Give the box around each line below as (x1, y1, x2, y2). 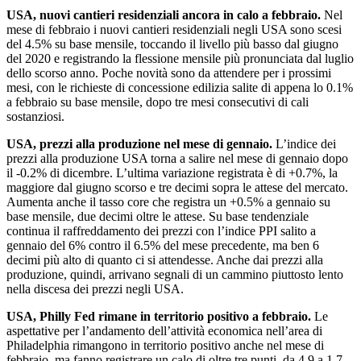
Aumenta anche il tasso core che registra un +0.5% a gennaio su (6, 195, 330, 210)
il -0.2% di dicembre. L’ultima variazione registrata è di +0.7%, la (6, 166, 338, 180)
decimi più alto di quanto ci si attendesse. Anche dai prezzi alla (6, 253, 323, 268)
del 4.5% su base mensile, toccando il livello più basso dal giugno (6, 37, 338, 52)
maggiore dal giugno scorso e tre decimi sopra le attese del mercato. (6, 180, 348, 195)
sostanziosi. (6, 110, 64, 124)
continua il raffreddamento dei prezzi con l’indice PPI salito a (6, 224, 316, 239)
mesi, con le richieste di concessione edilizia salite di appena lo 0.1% (6, 81, 353, 95)
